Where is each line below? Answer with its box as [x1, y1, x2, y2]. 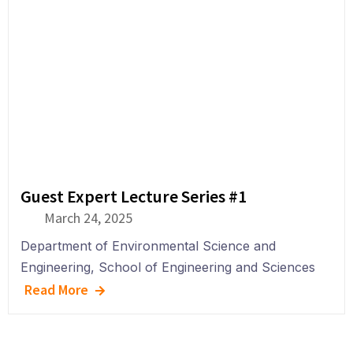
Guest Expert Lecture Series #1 [20, 185, 247, 207]
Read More [24, 281, 88, 299]
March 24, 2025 [44, 209, 132, 227]
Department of [20, 238, 108, 254]
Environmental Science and [112, 238, 276, 254]
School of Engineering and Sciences [98, 259, 315, 275]
